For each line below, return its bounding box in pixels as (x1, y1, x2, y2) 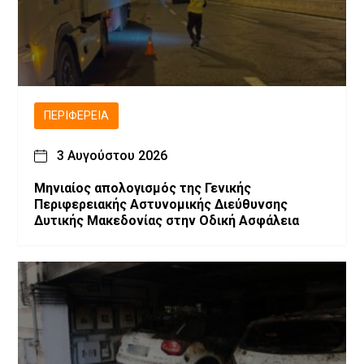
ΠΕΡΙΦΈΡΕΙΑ (44, 109, 109, 123)
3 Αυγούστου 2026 (57, 148, 167, 164)
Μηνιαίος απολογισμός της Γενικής (34, 180, 251, 197)
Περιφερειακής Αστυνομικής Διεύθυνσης (34, 197, 288, 213)
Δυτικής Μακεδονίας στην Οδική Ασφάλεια (34, 213, 299, 229)
